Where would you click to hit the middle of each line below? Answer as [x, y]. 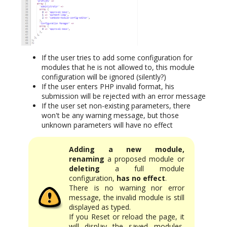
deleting [84, 169]
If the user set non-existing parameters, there [116, 106]
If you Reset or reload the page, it [127, 217]
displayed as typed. [100, 207]
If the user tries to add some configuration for [117, 58]
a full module [142, 169]
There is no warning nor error [127, 188]
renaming [87, 159]
